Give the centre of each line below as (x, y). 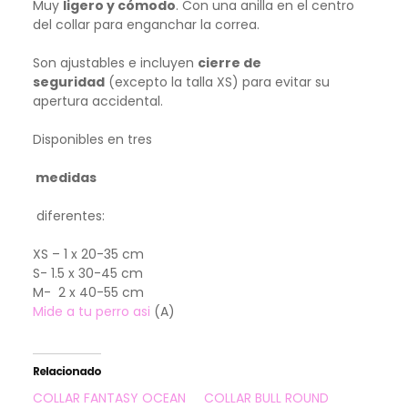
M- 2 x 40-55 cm (88, 292)
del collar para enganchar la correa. (146, 24)
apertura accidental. (98, 101)
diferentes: (69, 215)
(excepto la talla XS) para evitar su (217, 82)
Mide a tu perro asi (93, 311)
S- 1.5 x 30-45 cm (88, 273)
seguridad (69, 82)
